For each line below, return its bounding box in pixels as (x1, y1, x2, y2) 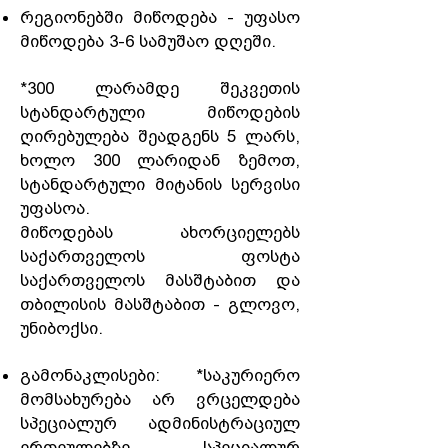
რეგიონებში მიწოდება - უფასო (20, 7, 300, 27)
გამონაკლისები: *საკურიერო (20, 365, 300, 385)
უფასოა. (20, 198, 90, 218)
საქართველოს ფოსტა (20, 246, 300, 266)
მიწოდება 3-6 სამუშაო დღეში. (20, 31, 276, 51)
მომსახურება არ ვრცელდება (20, 389, 300, 409)
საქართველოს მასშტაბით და (20, 270, 300, 290)
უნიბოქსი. (20, 318, 103, 338)
